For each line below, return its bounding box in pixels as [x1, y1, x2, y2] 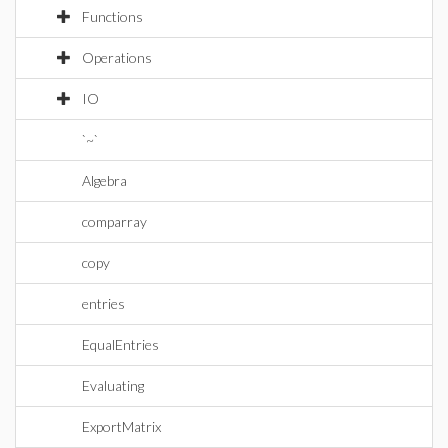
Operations [82, 49, 152, 66]
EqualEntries [82, 336, 159, 353]
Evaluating [82, 377, 144, 394]
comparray [82, 213, 147, 230]
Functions [82, 8, 143, 25]
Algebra [82, 172, 127, 189]
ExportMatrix [82, 418, 161, 435]
